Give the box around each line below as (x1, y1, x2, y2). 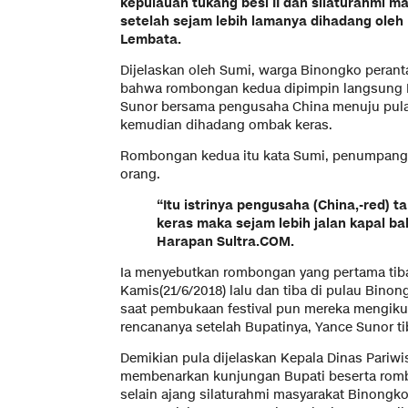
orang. (120, 166, 160, 184)
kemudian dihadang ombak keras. (120, 117, 332, 135)
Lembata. (120, 31, 181, 49)
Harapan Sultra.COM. (157, 233, 294, 251)
